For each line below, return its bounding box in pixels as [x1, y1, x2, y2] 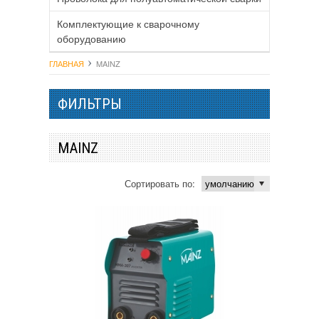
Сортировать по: [125, 176, 195, 190]
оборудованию [57, 31, 126, 46]
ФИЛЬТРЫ [58, 95, 122, 113]
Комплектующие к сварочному [57, 16, 199, 31]
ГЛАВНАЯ [49, 58, 84, 70]
